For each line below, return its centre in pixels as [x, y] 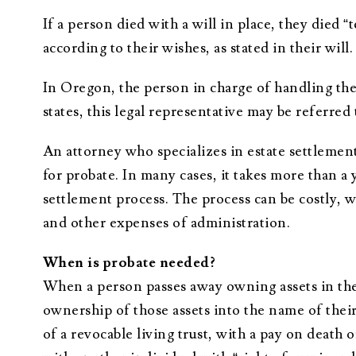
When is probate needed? [129, 262]
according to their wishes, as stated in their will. [198, 48]
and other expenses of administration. [166, 222]
